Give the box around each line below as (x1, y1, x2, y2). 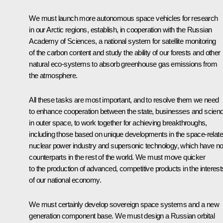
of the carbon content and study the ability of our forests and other (29, 48, 221, 57)
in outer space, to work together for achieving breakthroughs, (29, 118, 207, 127)
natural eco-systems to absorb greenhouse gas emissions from (29, 59, 217, 68)
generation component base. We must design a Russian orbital (29, 211, 215, 220)
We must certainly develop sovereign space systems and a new (29, 200, 219, 209)
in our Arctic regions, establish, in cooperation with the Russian (29, 25, 212, 34)
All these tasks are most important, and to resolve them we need (29, 95, 219, 104)
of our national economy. (29, 175, 101, 184)
